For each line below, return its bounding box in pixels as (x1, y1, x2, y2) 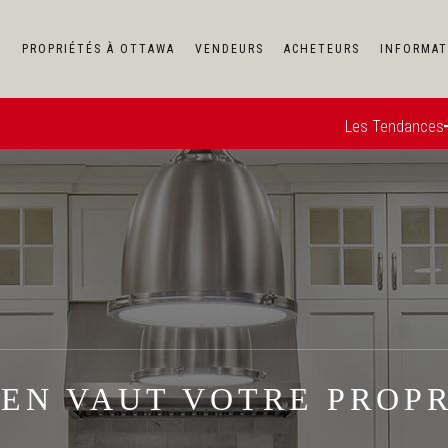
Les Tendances (344, 117, 444, 136)
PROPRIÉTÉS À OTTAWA (22, 42, 175, 56)
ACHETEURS (284, 42, 360, 56)
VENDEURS (195, 42, 264, 56)
